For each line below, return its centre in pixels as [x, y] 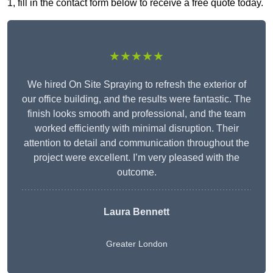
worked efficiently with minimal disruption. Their [136, 129]
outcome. [136, 172]
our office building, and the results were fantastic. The [136, 99]
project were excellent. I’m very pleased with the [136, 158]
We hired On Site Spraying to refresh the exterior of [136, 85]
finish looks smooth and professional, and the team [136, 114]
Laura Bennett [136, 212]
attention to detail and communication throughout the [136, 143]
